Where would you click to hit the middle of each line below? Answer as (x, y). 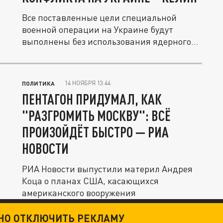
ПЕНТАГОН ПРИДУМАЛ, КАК (92, 99)
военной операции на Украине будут (98, 29)
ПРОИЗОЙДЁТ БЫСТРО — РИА (95, 132)
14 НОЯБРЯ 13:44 (88, 83)
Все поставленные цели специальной (99, 17)
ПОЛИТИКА (38, 83)
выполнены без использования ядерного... (110, 41)
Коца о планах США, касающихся (90, 181)
